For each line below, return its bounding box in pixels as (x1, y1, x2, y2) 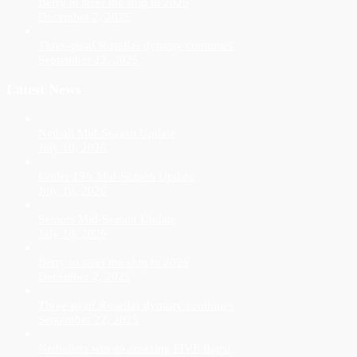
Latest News (6, 80, 81, 97)
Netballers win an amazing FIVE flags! (38, 341, 231, 355)
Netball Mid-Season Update (38, 126, 175, 140)
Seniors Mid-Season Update (38, 212, 176, 226)
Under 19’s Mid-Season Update (38, 169, 194, 183)
